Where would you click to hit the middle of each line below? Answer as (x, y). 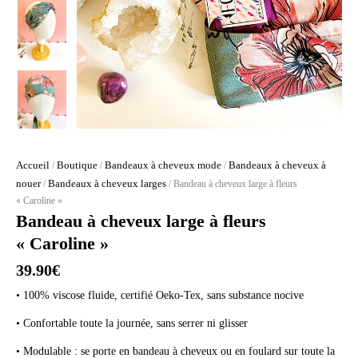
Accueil (33, 165)
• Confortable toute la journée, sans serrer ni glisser (132, 323)
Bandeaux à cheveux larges (107, 183)
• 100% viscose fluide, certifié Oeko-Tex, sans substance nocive (160, 295)
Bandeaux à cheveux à (277, 165)
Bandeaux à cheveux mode (163, 165)
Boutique (77, 165)
